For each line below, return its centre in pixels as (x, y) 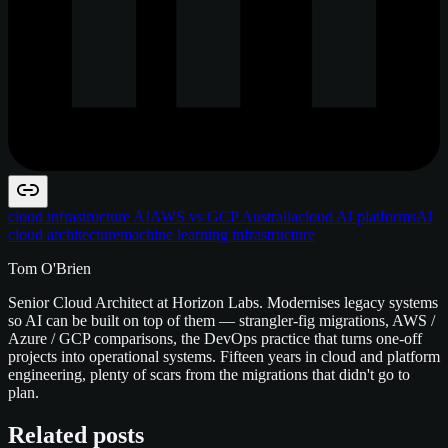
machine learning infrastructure (217, 234)
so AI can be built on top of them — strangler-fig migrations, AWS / (221, 320)
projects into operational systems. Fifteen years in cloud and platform (224, 356)
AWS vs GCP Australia (224, 216)
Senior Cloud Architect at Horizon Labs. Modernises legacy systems (223, 302)
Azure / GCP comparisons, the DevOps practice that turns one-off (215, 338)
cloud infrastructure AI (79, 216)
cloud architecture (64, 234)
